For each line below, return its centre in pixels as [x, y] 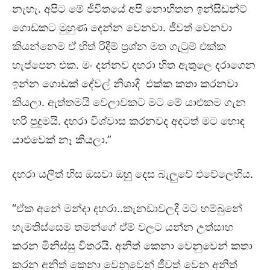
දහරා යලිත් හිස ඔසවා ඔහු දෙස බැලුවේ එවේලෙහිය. [134, 174]
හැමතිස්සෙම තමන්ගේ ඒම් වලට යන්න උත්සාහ [123, 227]
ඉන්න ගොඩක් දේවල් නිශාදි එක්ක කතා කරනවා [125, 83]
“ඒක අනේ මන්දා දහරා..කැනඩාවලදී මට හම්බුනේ [127, 208]
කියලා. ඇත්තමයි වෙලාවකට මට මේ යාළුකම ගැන [129, 102]
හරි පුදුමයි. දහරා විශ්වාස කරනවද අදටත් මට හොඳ [128, 121]
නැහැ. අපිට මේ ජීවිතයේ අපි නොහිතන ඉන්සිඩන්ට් [130, 8]
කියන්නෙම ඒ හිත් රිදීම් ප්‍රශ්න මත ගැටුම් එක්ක [119, 46]
